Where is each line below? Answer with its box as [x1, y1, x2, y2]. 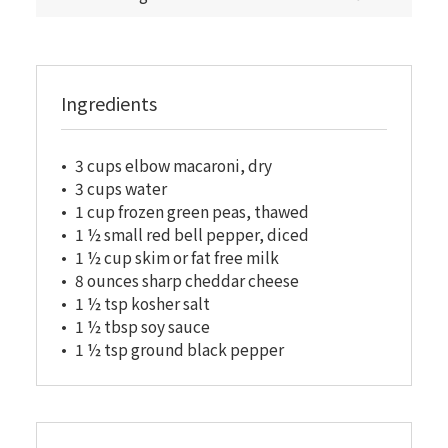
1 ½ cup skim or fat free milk [74, 246, 279, 269]
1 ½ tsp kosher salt [74, 292, 210, 315]
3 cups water [74, 177, 167, 200]
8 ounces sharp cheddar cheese [74, 269, 299, 292]
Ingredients [60, 90, 157, 117]
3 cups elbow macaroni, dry [74, 154, 272, 177]
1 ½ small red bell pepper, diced [74, 223, 309, 246]
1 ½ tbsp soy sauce [74, 315, 210, 338]
